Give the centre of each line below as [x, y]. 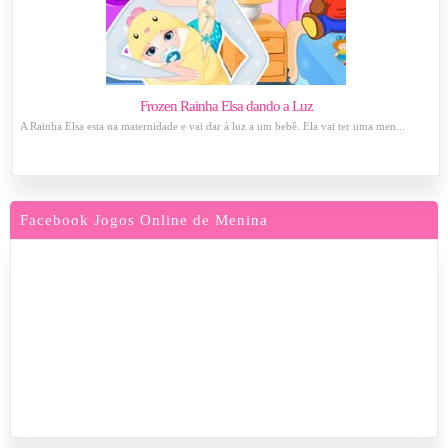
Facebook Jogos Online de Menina [144, 220]
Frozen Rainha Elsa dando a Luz [226, 106]
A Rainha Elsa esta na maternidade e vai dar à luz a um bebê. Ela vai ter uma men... [213, 126]
